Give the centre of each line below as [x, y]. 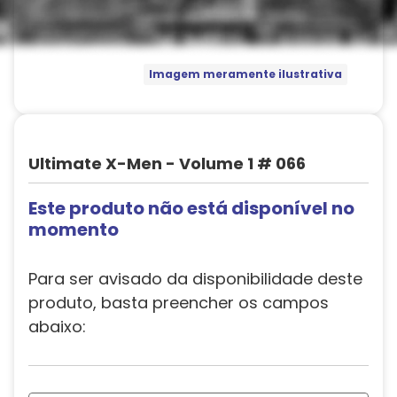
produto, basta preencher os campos [179, 303]
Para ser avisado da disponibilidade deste [195, 279]
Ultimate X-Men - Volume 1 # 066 [167, 163]
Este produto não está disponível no [191, 208]
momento [74, 230]
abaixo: [57, 327]
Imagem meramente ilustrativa [245, 74]
